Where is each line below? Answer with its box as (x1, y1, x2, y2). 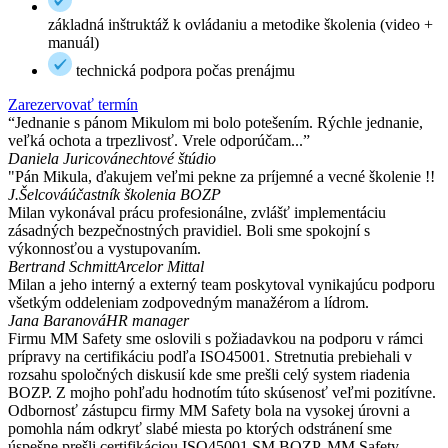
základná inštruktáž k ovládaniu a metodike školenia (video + (48, 16, 433, 34)
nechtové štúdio (118, 150, 216, 168)
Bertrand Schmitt (8, 258, 116, 276)
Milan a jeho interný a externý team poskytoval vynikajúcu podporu (8, 276, 435, 294)
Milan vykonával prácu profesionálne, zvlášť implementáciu (8, 204, 386, 222)
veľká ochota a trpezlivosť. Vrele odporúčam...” (8, 132, 310, 150)
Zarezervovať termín (8, 96, 138, 114)
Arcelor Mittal (116, 258, 204, 276)
